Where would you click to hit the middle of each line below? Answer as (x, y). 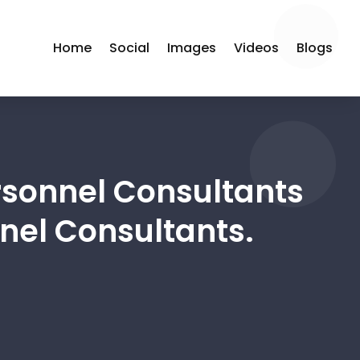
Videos (257, 48)
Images (192, 48)
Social (130, 48)
